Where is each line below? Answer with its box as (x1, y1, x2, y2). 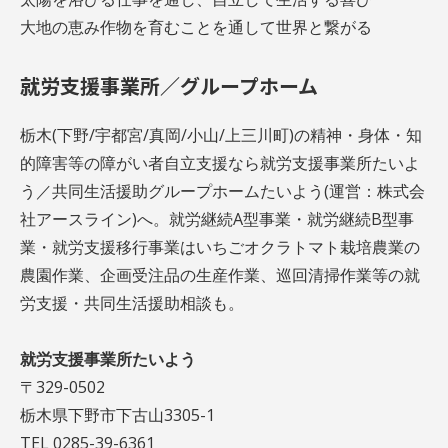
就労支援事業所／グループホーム (20, 70, 318, 100)
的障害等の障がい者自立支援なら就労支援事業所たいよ (20, 151, 420, 174)
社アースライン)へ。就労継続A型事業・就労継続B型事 (20, 207, 414, 230)
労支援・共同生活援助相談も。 (20, 291, 244, 314)
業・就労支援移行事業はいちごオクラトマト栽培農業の (20, 235, 420, 258)
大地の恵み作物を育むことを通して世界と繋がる (20, 15, 372, 38)
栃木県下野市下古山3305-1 (20, 403, 215, 426)
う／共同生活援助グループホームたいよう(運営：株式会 (20, 179, 425, 202)
